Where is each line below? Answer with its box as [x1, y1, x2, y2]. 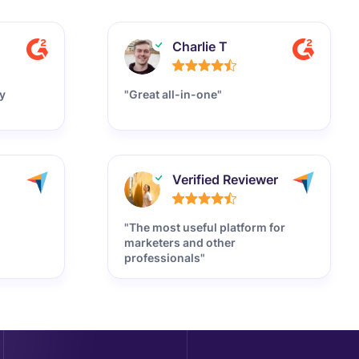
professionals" [124, 251, 206, 264]
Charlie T [172, 38, 228, 54]
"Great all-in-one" [124, 87, 223, 101]
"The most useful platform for [124, 220, 286, 234]
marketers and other [124, 236, 236, 249]
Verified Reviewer [172, 171, 279, 188]
